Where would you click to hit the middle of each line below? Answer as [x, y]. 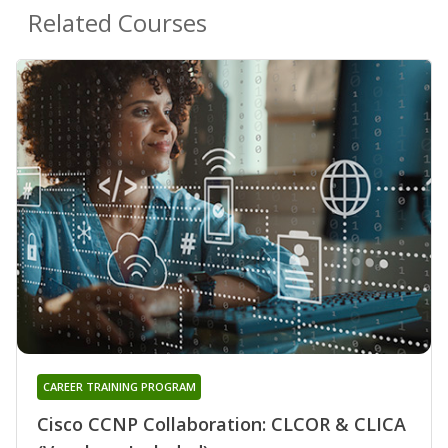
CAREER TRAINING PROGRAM [119, 386]
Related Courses [117, 23]
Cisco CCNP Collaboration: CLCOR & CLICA [221, 423]
